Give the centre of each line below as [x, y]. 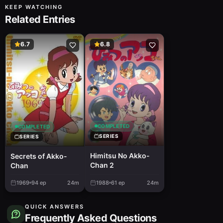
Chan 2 [102, 165]
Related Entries [40, 19]
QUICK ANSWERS [55, 206]
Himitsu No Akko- [120, 155]
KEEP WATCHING [34, 7]
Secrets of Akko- [39, 156]
